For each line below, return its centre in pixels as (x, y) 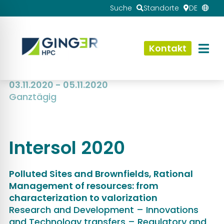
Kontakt (168, 48)
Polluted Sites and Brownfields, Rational (101, 173)
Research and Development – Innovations (103, 209)
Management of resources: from (83, 185)
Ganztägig (32, 96)
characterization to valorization (83, 197)
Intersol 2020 (67, 147)
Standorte (161, 8)
